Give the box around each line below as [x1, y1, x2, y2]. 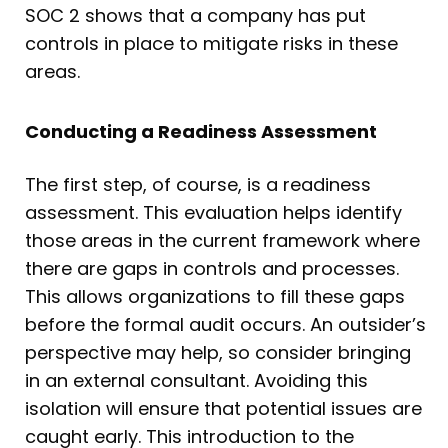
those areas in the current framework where [25, 227, 420, 253]
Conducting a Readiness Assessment [25, 118, 377, 144]
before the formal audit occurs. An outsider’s [25, 311, 426, 337]
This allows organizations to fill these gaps [25, 283, 405, 309]
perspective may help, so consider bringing [25, 339, 411, 365]
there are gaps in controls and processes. [25, 255, 399, 281]
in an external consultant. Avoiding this [25, 367, 368, 393]
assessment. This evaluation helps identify [25, 199, 402, 225]
